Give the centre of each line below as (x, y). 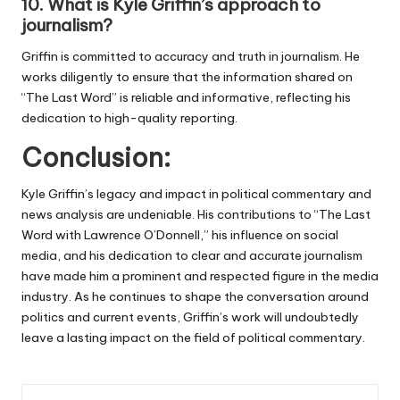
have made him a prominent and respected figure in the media (200, 275)
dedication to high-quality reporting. (129, 117)
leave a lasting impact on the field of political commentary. (193, 337)
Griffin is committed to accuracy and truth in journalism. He (191, 56)
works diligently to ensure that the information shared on (187, 76)
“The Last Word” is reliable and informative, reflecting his (186, 97)
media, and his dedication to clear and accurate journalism (192, 255)
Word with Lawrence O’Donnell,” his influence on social (180, 234)
